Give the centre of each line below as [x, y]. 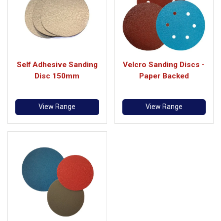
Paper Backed [164, 76]
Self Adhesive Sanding [57, 65]
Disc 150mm [57, 76]
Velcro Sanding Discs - [164, 65]
